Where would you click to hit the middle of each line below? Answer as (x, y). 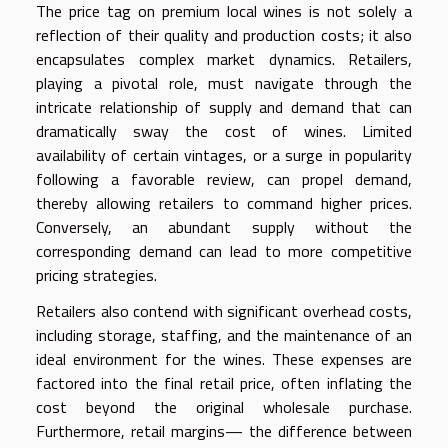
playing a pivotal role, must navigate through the (224, 83)
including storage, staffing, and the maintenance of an (224, 335)
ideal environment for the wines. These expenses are (224, 359)
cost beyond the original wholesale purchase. (224, 407)
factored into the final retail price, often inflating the (224, 383)
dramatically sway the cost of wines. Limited (224, 131)
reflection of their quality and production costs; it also (224, 35)
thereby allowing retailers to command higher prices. (224, 203)
